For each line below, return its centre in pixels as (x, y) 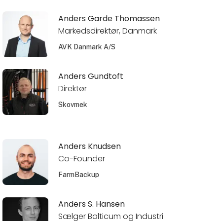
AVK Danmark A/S (87, 47)
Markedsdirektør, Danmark (107, 31)
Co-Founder (81, 159)
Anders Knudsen (89, 147)
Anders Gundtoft (91, 76)
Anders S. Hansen (91, 204)
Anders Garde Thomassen (109, 19)
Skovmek (73, 104)
